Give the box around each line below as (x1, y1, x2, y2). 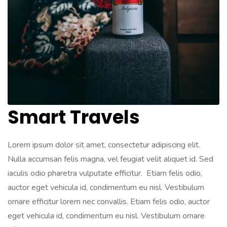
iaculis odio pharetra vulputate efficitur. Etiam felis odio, (8, 168, 202, 179)
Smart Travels (8, 104, 140, 130)
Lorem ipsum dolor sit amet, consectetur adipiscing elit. (8, 139, 200, 150)
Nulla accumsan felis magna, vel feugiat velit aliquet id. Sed (8, 154, 213, 165)
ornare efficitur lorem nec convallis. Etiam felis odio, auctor (8, 196, 210, 207)
